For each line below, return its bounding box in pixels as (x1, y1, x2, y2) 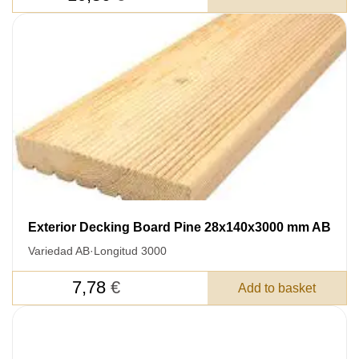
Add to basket (238, 280, 316, 295)
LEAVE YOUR (16, 309, 143, 332)
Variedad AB (28, 244, 90, 257)
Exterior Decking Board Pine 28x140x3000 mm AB (28, 220, 331, 234)
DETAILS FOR (16, 334, 146, 357)
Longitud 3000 (94, 244, 167, 257)
